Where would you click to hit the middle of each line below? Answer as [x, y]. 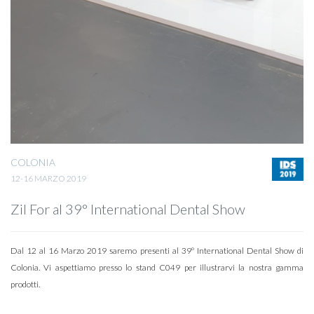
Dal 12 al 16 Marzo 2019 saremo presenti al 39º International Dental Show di [157, 251]
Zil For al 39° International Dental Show [128, 209]
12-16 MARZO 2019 [48, 179]
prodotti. [25, 285]
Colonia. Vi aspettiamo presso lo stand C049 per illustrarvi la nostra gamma [157, 268]
